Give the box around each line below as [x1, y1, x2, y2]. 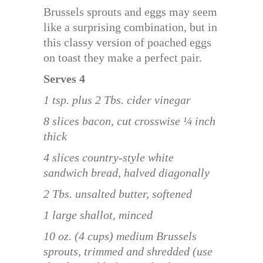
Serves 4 [43, 72, 85, 85]
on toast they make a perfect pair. [43, 50, 202, 64]
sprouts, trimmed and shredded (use [43, 244, 213, 258]
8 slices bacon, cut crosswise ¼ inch [43, 114, 215, 127]
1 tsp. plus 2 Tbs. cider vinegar [43, 93, 191, 106]
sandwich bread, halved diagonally [43, 166, 210, 179]
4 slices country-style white [43, 150, 174, 164]
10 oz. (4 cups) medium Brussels [43, 229, 197, 242]
